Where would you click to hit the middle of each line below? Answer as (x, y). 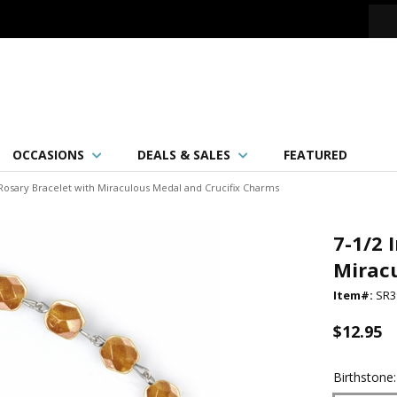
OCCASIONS (48, 155)
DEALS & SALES (184, 155)
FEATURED (315, 155)
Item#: (355, 295)
